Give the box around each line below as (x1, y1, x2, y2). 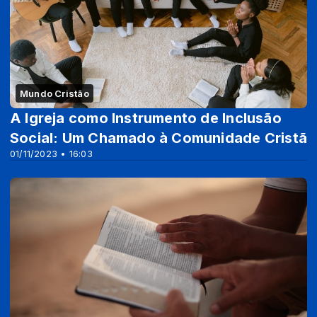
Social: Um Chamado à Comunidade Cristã (10, 129, 307, 147)
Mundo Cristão (20, 88, 89, 100)
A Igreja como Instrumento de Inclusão (10, 110, 282, 127)
